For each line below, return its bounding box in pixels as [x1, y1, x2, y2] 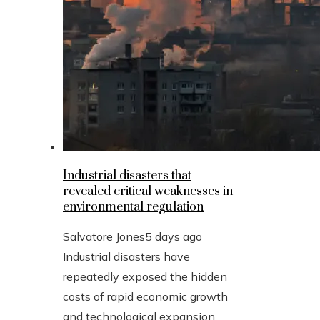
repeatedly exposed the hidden [63, 269, 227, 284]
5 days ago [145, 229, 202, 244]
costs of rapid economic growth [63, 289, 228, 304]
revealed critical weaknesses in [63, 183, 233, 199]
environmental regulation [63, 199, 204, 215]
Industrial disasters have [63, 249, 190, 264]
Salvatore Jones [63, 229, 145, 244]
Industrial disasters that [63, 167, 191, 184]
